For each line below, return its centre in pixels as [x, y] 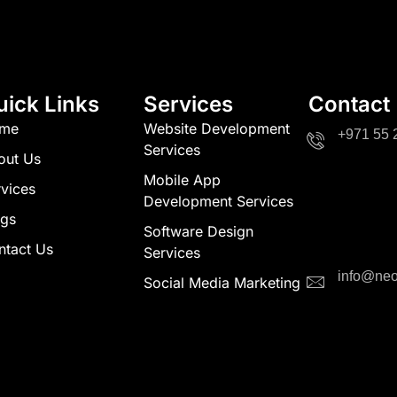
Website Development [217, 129]
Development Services [218, 202]
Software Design [198, 232]
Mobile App [182, 180]
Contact [349, 105]
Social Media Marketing [222, 283]
